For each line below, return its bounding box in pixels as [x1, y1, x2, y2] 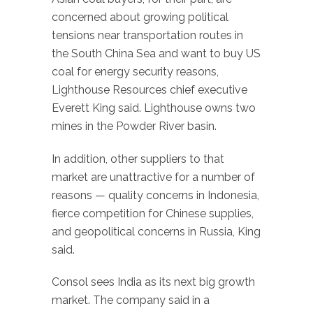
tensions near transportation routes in [52, 28, 243, 42]
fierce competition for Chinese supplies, [52, 206, 254, 220]
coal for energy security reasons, [52, 64, 219, 78]
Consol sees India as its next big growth [52, 275, 255, 289]
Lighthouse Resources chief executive [52, 82, 247, 96]
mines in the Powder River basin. [52, 119, 217, 133]
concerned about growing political [52, 10, 228, 24]
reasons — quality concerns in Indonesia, [52, 188, 259, 202]
